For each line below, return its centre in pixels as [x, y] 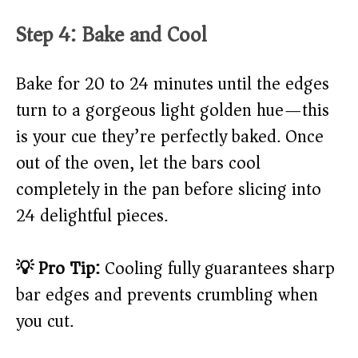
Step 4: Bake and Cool [111, 35]
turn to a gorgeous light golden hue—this [173, 111]
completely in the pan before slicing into [169, 190]
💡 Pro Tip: [58, 269]
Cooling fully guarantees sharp [217, 269]
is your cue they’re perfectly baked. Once [170, 137]
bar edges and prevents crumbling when [167, 295]
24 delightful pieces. [92, 216]
